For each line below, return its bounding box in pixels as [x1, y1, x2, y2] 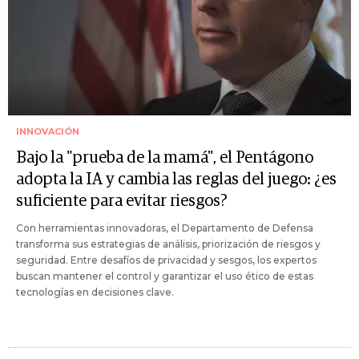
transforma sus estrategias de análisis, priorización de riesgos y [16, 237, 321, 250]
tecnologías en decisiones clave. [16, 285, 174, 298]
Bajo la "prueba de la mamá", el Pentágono [16, 149, 313, 166]
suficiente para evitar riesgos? [16, 192, 228, 209]
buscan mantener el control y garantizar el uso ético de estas [16, 269, 313, 282]
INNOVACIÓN [16, 125, 79, 137]
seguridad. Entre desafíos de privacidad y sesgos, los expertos [16, 253, 317, 266]
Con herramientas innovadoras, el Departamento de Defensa [16, 221, 313, 234]
